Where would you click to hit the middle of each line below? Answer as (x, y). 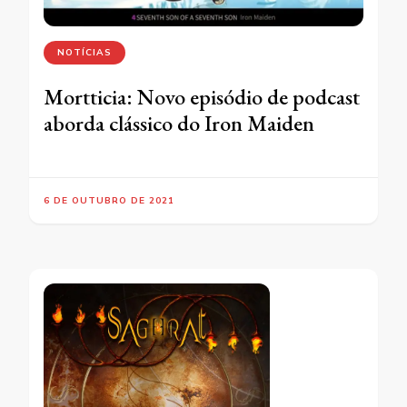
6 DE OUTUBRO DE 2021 (109, 200)
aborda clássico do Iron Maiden (179, 123)
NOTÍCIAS (84, 52)
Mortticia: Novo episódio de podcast (202, 96)
